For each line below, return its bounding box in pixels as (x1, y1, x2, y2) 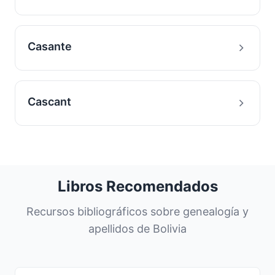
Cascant (28, 95, 71, 108)
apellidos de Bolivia (88, 222, 187, 235)
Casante (28, 40, 72, 53)
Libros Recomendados (57, 177, 218, 195)
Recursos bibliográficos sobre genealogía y (26, 205, 249, 218)
